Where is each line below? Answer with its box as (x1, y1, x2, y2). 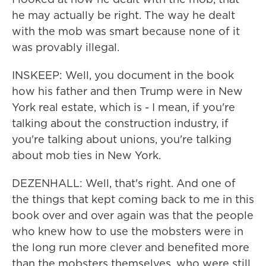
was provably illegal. (12, 40, 119, 55)
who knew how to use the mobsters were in (12, 224, 243, 239)
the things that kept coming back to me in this (12, 192, 254, 207)
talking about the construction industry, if (12, 116, 229, 131)
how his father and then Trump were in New (12, 84, 243, 99)
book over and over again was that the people (12, 208, 254, 223)
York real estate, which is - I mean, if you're (12, 100, 235, 115)
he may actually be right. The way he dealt (12, 8, 235, 23)
